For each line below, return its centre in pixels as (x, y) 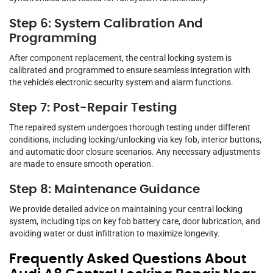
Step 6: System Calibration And (106, 24)
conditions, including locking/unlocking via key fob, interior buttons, (135, 140)
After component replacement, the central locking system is (120, 58)
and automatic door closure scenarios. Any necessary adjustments (135, 152)
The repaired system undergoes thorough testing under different (130, 128)
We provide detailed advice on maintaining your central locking (126, 209)
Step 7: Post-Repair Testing (93, 108)
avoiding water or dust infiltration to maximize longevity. (115, 234)
